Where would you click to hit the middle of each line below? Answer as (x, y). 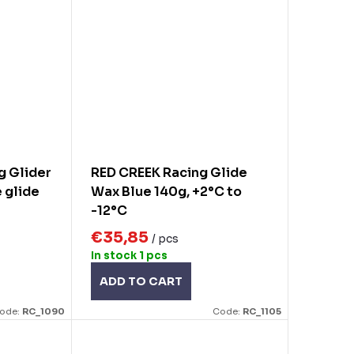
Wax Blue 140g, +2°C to (166, 191)
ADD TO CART (141, 282)
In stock (115, 256)
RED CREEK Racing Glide (169, 172)
